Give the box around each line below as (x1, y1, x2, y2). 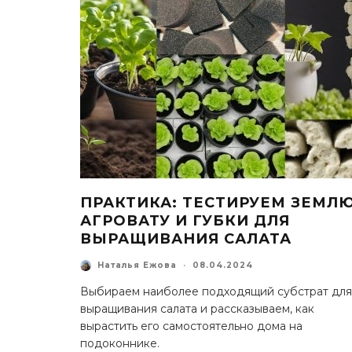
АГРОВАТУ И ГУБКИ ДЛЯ (80, 211, 290, 229)
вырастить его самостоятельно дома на (80, 318, 302, 333)
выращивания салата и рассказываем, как (80, 301, 314, 316)
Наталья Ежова (97, 260, 177, 271)
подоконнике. (80, 335, 159, 350)
